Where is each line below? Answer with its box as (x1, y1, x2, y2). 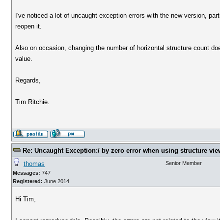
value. (15, 55, 33, 62)
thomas (24, 160, 45, 167)
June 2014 (43, 178, 69, 184)
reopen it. (15, 23, 42, 30)
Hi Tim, (15, 195, 36, 203)
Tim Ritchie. (15, 98, 50, 106)
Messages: (13, 170, 40, 176)
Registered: (13, 178, 43, 184)
